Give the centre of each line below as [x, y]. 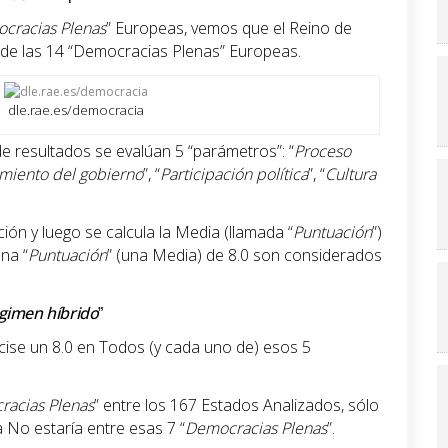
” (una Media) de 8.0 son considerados [244, 255]
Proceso [322, 151]
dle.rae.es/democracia [76, 110]
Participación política [234, 174]
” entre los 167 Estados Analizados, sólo [236, 405]
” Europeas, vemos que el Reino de [229, 28]
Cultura [350, 174]
